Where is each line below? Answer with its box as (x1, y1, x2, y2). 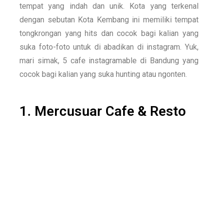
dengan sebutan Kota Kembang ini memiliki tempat (19, 15, 199, 24)
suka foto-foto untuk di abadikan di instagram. (19, 42, 185, 52)
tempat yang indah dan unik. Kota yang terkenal (19, 1, 199, 11)
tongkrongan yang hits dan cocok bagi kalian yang (19, 28, 199, 38)
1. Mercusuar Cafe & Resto (19, 103, 186, 119)
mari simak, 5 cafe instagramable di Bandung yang (19, 55, 199, 65)
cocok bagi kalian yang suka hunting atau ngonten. (19, 69, 187, 79)
